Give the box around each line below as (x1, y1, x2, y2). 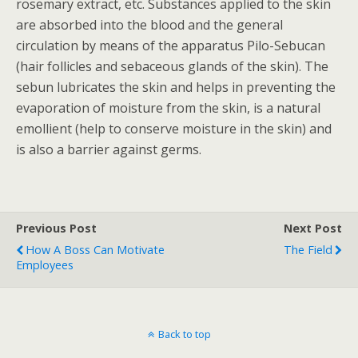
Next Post (284, 221, 342, 236)
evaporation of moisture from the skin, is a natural (16, 99, 320, 117)
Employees (16, 257, 74, 272)
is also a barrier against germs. (16, 141, 201, 158)
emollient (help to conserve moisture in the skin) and (16, 120, 332, 137)
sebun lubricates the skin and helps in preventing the (16, 78, 336, 96)
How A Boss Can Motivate (26, 242, 165, 257)
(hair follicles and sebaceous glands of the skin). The (16, 58, 328, 75)
